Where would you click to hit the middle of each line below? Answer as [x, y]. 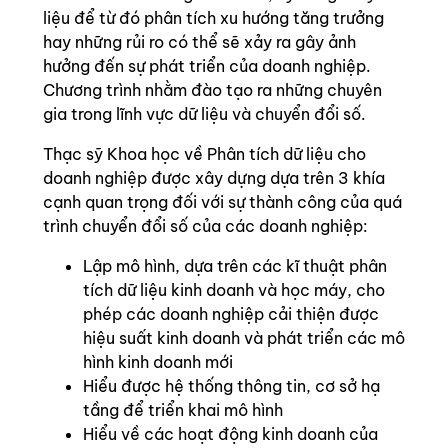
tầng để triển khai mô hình [183, 410]
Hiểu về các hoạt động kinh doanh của [230, 434]
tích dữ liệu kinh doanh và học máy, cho [234, 290]
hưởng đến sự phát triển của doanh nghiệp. [207, 66]
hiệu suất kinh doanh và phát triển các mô [244, 338]
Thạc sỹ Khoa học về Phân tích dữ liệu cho [204, 154]
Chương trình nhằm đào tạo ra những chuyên [212, 90]
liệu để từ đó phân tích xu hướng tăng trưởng [213, 18]
